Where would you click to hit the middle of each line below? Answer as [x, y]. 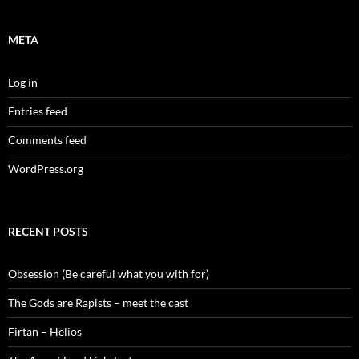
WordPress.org [46, 169]
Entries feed [38, 111]
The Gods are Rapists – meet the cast [98, 303]
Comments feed [47, 140]
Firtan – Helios [45, 332]
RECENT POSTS [48, 232]
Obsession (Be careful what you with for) [109, 274]
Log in [23, 83]
